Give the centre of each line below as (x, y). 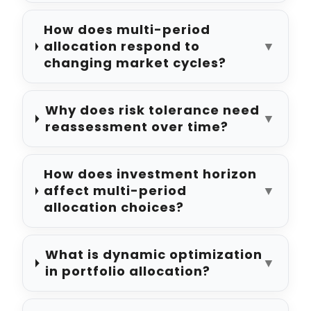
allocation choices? (114, 208)
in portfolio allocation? (127, 271)
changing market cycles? (135, 63)
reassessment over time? (136, 127)
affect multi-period (116, 191)
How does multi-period (127, 30)
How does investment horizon (151, 174)
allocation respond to (122, 47)
